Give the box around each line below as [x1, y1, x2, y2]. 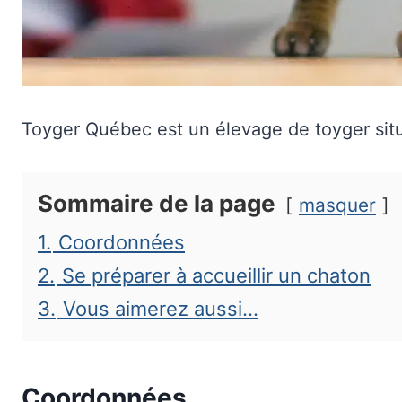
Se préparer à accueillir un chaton [62, 263, 371, 287]
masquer [299, 193, 376, 216]
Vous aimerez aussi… [63, 296, 258, 320]
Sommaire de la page [38, 188, 275, 217]
